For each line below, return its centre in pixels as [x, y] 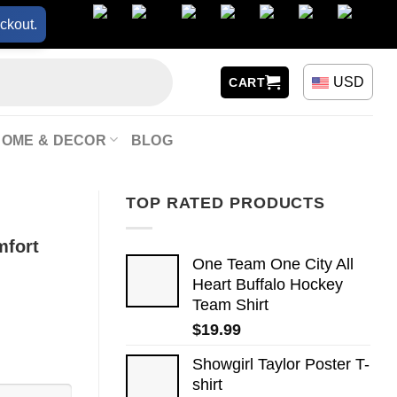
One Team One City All [273, 264]
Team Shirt [230, 304]
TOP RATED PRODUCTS [226, 203]
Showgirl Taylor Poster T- [281, 364]
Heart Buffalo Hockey [268, 284]
